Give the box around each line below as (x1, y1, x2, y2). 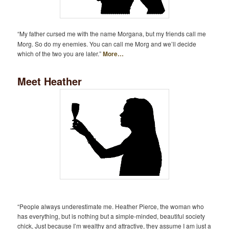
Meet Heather (17, 74, 82, 89)
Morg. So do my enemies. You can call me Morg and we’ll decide (17, 39, 197, 48)
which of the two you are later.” (17, 49, 103, 58)
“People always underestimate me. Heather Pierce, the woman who (17, 201, 204, 211)
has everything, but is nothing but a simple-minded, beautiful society (17, 211, 205, 220)
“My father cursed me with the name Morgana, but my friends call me (17, 29, 207, 38)
